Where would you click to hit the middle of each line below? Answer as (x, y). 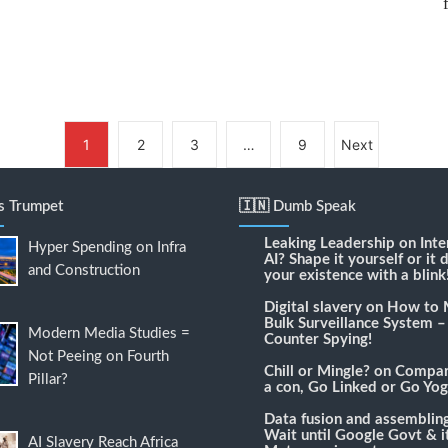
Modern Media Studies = (108, 334)
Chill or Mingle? (317, 372)
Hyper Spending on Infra (106, 248)
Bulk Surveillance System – (355, 324)
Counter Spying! (318, 340)
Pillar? (47, 380)
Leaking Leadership (329, 244)
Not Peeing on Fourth (98, 357)
